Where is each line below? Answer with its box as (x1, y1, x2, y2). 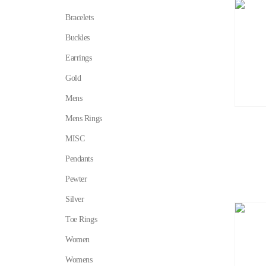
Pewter (65, 175, 87, 183)
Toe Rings (65, 215, 97, 224)
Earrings (65, 53, 92, 62)
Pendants (65, 154, 93, 163)
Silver (65, 195, 84, 204)
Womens (65, 255, 93, 264)
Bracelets (65, 13, 94, 22)
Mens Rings (65, 114, 102, 123)
